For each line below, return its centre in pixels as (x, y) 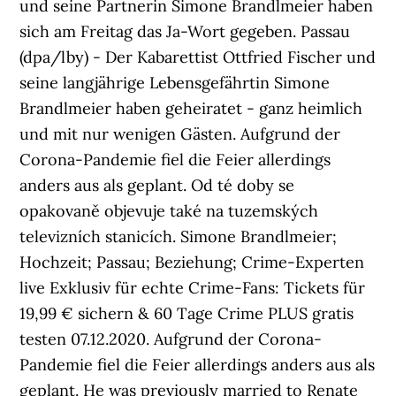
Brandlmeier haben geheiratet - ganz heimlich (191, 108)
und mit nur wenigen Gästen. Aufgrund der (180, 134)
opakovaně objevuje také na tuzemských (169, 211)
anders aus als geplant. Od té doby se (157, 185)
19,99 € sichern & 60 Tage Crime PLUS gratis (187, 313)
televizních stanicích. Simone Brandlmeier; (179, 236)
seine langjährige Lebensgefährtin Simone (175, 83)
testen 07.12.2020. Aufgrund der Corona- (171, 339)
